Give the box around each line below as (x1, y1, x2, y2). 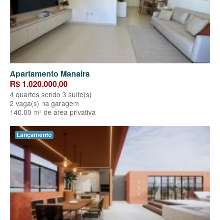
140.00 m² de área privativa (10, 107, 96, 117)
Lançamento (17, 130, 52, 139)
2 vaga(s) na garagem (10, 98, 79, 108)
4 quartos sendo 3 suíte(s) (10, 89, 92, 99)
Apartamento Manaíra (10, 67, 90, 79)
